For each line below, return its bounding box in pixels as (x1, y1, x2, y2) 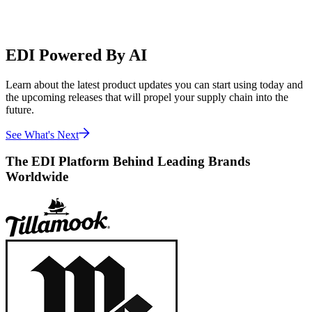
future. (6, 103, 34, 116)
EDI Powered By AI (6, 45, 147, 64)
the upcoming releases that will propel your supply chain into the (6, 91, 288, 103)
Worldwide (6, 169, 68, 185)
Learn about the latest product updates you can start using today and (6, 78, 303, 91)
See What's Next (6, 128, 79, 141)
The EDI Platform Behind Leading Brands (6, 154, 250, 169)
